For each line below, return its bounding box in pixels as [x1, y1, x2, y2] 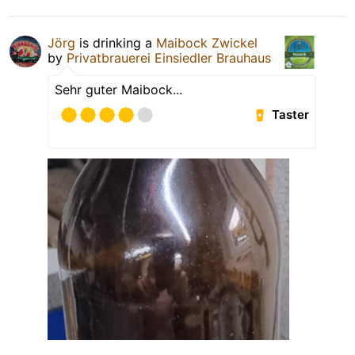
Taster [272, 107, 310, 123]
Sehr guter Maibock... [55, 81, 182, 97]
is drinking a [75, 34, 156, 51]
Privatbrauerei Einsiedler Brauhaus [67, 49, 271, 66]
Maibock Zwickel [156, 34, 258, 51]
